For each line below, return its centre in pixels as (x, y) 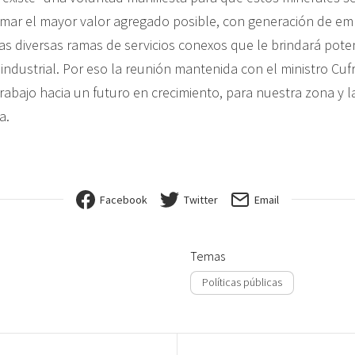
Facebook (124, 199)
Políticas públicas (242, 282)
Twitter (201, 199)
